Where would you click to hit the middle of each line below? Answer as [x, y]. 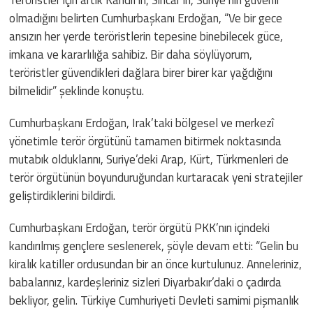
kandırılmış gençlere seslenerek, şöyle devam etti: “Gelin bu [154, 246]
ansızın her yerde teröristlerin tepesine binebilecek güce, [146, 36]
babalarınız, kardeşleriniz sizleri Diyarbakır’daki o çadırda [146, 282]
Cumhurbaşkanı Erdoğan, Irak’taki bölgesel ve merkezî [142, 123]
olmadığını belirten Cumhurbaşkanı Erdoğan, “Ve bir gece [146, 18]
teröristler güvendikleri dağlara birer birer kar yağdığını [141, 72]
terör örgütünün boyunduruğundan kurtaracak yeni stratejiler [156, 177]
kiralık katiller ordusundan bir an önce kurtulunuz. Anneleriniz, [156, 264]
